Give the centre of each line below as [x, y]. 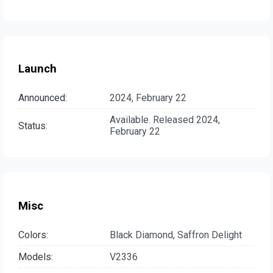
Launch [37, 69]
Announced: [43, 98]
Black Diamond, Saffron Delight [176, 235]
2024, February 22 [148, 98]
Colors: [33, 235]
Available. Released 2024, [165, 120]
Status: [33, 126]
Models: [36, 257]
